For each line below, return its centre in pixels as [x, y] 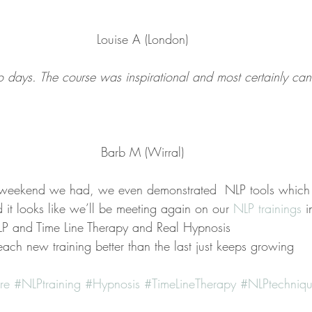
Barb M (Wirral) [142, 152]
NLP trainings [270, 208]
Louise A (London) [142, 39]
